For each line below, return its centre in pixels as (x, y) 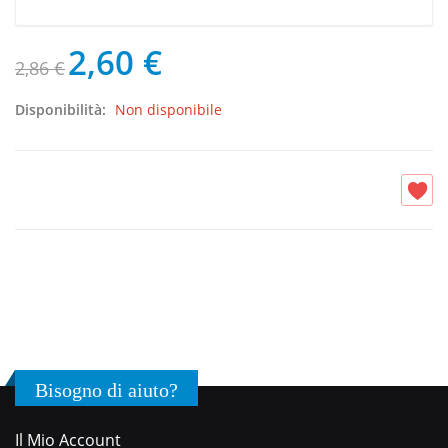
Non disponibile (168, 110)
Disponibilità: (62, 110)
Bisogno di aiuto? (106, 390)
